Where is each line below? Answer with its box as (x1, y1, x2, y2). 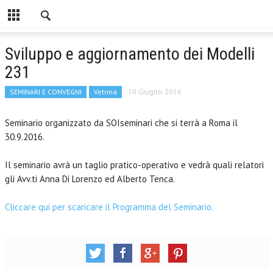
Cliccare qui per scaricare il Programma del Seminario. (5, 201, 213, 213)
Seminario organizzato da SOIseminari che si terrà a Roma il (5, 117, 238, 129)
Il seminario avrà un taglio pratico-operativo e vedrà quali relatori (5, 159, 264, 171)
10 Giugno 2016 (128, 88, 182, 96)
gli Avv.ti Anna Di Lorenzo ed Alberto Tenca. (5, 173, 175, 185)
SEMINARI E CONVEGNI (10, 87, 82, 96)
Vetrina (94, 87, 117, 96)
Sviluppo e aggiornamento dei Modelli (5, 44, 255, 64)
